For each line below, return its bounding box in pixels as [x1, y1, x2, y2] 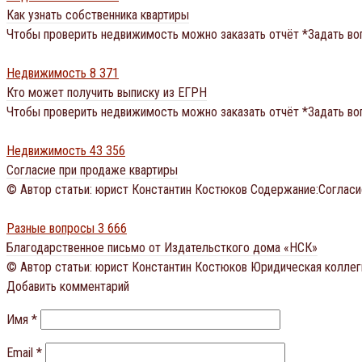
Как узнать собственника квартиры [6, 6, 189, 23]
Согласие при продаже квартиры [6, 162, 178, 178]
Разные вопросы [6, 220, 95, 236]
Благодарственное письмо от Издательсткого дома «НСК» [6, 239, 318, 255]
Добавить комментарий [6, 278, 129, 294]
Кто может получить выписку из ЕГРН [6, 84, 207, 100]
